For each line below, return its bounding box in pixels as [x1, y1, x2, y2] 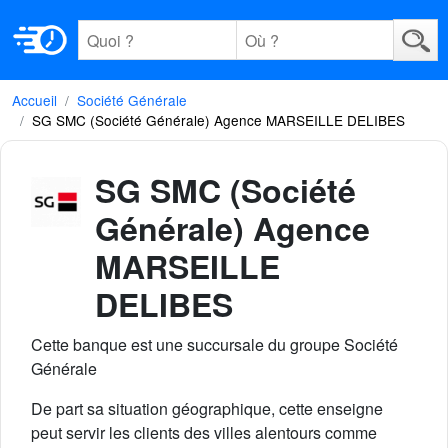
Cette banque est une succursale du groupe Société [31, 333, 398, 356]
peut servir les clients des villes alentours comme [31, 421, 377, 444]
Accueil [12, 90, 57, 110]
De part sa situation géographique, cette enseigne [31, 397, 383, 420]
